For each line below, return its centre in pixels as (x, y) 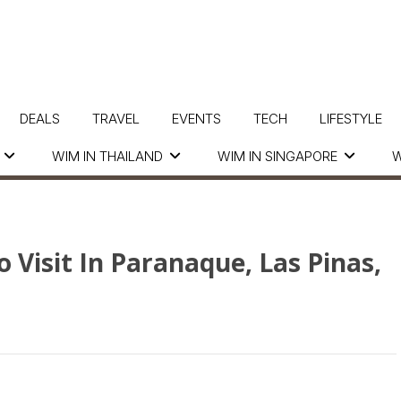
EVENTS (196, 119)
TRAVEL (115, 119)
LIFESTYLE (350, 119)
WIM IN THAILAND (107, 156)
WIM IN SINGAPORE (277, 156)
